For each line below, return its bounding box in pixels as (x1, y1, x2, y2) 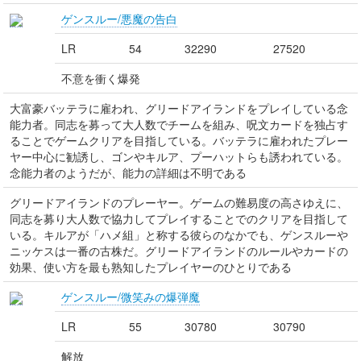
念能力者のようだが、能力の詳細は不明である (10, 164, 247, 180)
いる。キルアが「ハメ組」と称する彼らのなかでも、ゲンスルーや (10, 226, 348, 243)
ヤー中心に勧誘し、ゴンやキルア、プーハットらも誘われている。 (10, 148, 348, 164)
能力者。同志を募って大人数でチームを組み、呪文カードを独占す (10, 116, 348, 132)
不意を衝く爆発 (61, 70, 140, 86)
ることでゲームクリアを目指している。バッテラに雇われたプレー (10, 132, 348, 148)
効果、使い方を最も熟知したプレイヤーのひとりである (10, 259, 292, 275)
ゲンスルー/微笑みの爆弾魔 (61, 288, 200, 305)
